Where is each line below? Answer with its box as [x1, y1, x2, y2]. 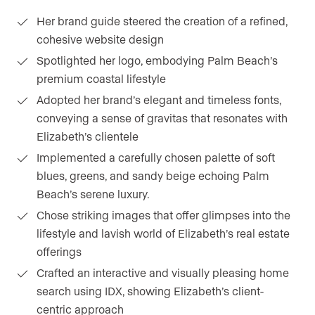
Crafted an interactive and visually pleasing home [37, 266, 289, 280]
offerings [37, 245, 82, 259]
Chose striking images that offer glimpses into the [37, 208, 290, 222]
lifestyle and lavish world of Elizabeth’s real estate [37, 226, 290, 240]
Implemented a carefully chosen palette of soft [37, 150, 275, 165]
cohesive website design [37, 32, 164, 46]
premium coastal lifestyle [37, 72, 166, 86]
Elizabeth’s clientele [37, 129, 139, 143]
